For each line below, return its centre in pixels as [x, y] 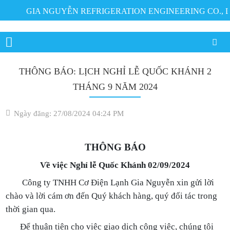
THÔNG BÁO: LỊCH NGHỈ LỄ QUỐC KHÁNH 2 [115, 71]
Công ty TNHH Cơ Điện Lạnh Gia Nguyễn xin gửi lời [110, 183]
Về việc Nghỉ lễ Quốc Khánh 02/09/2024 [115, 165]
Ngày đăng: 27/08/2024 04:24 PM [69, 113]
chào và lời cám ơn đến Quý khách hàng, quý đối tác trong [112, 196]
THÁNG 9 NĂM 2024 [115, 87]
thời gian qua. [31, 209]
